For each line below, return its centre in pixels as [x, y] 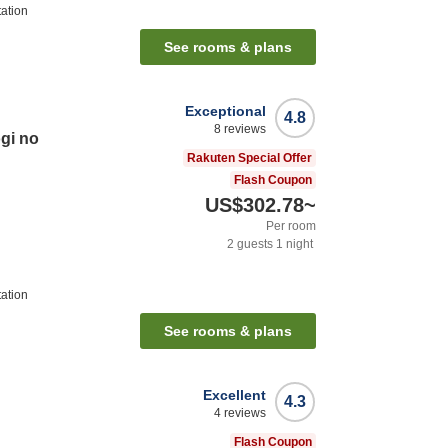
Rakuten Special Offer [249, 158]
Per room [291, 226]
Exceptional [225, 111]
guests [253, 244]
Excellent [234, 395]
